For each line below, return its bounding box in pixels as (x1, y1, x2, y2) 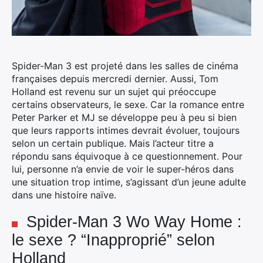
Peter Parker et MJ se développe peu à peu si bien (12, 112, 237, 123)
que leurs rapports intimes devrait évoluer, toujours (12, 124, 240, 136)
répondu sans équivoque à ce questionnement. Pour (12, 150, 242, 162)
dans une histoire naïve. (12, 189, 116, 201)
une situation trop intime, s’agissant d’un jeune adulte (12, 176, 246, 188)
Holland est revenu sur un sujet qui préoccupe (12, 86, 216, 97)
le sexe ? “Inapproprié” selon (12, 231, 215, 249)
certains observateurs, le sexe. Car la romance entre (12, 99, 244, 110)
